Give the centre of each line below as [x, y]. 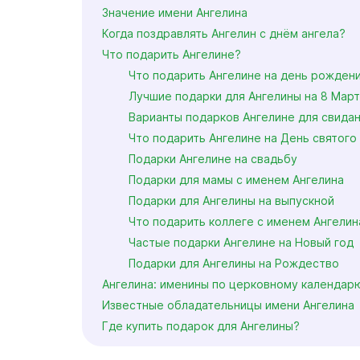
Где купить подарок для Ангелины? [201, 326]
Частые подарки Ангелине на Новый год [241, 242]
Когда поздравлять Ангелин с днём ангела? [224, 33]
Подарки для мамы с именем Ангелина [236, 180]
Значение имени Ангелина [175, 12]
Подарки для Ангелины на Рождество [233, 263]
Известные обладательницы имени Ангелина [228, 305]
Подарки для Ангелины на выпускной [231, 200]
